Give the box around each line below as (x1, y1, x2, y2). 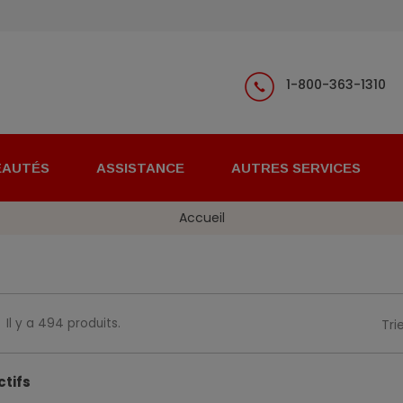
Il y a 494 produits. (5, 315, 121, 333)
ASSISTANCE (96, 160, 184, 176)
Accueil (178, 209, 225, 228)
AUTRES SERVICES (231, 160, 361, 176)
